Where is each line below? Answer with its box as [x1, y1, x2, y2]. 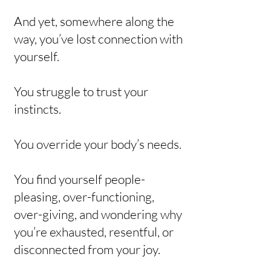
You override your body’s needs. [14, 136, 181, 152]
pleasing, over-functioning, [14, 189, 154, 204]
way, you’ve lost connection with [14, 31, 183, 47]
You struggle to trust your [14, 83, 148, 99]
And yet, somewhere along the [14, 13, 174, 29]
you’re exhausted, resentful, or [14, 224, 174, 240]
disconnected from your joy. [14, 241, 160, 257]
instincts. [14, 101, 61, 117]
